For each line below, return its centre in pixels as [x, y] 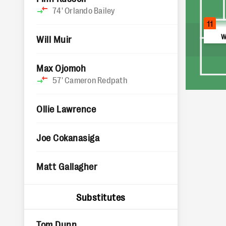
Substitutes [101, 197]
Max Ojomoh [61, 68]
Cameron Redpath [96, 80]
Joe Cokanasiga [68, 137]
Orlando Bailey [90, 10]
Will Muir [54, 39]
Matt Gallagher [67, 166]
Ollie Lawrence [66, 108]
